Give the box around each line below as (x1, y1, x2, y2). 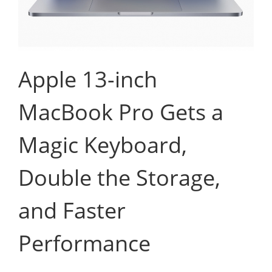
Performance (18, 228, 151, 258)
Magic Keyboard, (18, 129, 187, 160)
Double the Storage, (18, 162, 220, 192)
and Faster (18, 195, 126, 225)
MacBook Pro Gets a (18, 97, 223, 127)
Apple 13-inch (18, 64, 157, 94)
